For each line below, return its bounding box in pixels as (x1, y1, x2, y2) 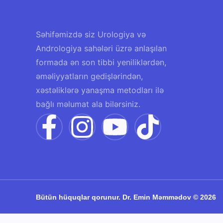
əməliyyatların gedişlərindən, (36, 71, 143, 82)
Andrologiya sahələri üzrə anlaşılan (36, 43, 167, 54)
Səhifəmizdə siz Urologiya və (36, 29, 146, 40)
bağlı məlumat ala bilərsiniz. (36, 99, 140, 110)
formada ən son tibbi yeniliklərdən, (36, 57, 166, 68)
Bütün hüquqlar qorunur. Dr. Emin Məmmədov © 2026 (36, 193, 216, 201)
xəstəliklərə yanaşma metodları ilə (36, 85, 164, 96)
